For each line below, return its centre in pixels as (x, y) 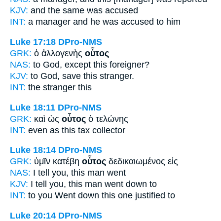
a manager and (58, 22)
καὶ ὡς (48, 119)
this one (117, 196)
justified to (154, 196)
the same (66, 11)
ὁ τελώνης (107, 119)
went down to (129, 184)
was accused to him (140, 22)
